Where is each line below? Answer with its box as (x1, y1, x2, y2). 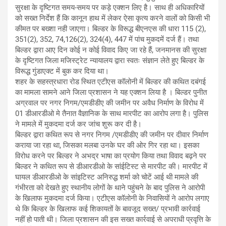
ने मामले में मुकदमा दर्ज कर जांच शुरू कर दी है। (15, 119, 142, 129)
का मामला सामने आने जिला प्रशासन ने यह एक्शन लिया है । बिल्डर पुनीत (15, 87, 207, 97)
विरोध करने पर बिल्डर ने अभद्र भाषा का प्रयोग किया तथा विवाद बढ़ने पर (15, 151, 206, 160)
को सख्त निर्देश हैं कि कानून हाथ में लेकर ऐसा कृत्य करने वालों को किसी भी (15, 13, 210, 23)
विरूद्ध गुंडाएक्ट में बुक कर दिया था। (15, 66, 109, 76)
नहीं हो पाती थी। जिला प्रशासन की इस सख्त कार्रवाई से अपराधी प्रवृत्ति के (15, 214, 211, 224)
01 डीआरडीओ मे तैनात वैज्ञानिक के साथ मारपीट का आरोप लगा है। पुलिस (15, 108, 208, 118)
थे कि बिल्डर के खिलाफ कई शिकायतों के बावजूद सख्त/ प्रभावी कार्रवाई (15, 204, 200, 213)
